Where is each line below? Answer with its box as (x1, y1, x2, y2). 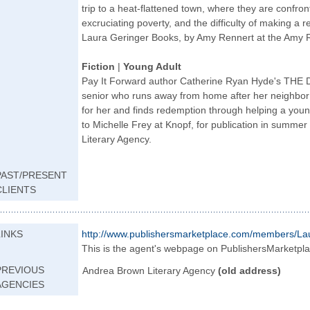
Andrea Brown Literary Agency (82, 265, 218, 276)
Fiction (82, 61, 118, 72)
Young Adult (123, 61, 181, 72)
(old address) (218, 265, 281, 276)
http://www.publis (82, 228, 155, 239)
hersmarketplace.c (155, 228, 236, 239)
